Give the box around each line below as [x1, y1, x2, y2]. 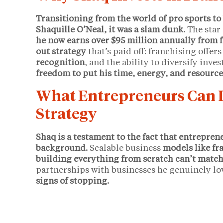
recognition [36, 59, 85, 68]
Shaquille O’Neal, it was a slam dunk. [36, 26, 185, 35]
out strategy [36, 48, 86, 57]
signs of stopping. [36, 177, 109, 186]
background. [36, 144, 90, 153]
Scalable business [90, 144, 163, 153]
